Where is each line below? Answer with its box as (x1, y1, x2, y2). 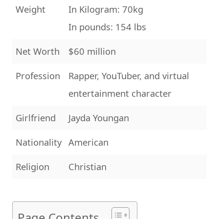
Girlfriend (16, 111, 56, 124)
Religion (16, 160, 49, 173)
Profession (16, 69, 60, 82)
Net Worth (16, 44, 60, 57)
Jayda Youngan (68, 111, 129, 124)
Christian (68, 160, 107, 173)
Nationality (16, 135, 62, 148)
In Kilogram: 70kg (68, 2, 143, 15)
